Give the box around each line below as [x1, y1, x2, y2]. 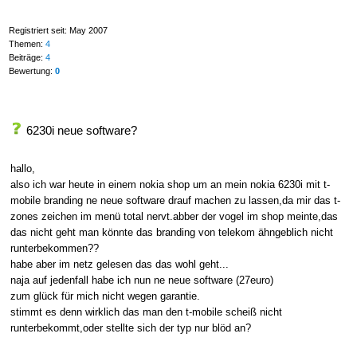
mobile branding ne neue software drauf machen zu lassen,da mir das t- [10, 194, 340, 206]
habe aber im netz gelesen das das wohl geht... [10, 257, 229, 270]
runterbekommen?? [10, 241, 99, 254]
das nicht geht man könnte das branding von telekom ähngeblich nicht [10, 226, 333, 238]
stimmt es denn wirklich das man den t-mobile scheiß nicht [10, 305, 282, 318]
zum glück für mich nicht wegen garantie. [10, 289, 200, 302]
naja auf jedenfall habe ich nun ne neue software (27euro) [10, 273, 273, 286]
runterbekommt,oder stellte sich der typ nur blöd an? [10, 321, 251, 334]
